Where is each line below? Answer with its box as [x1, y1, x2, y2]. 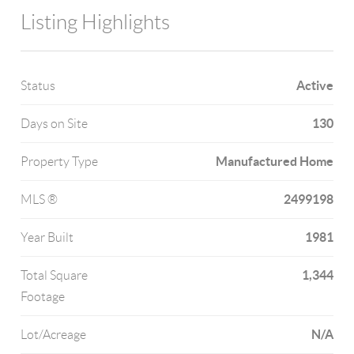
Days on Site [21, 117, 88, 130]
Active [296, 78, 333, 92]
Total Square [21, 269, 88, 282]
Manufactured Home [215, 154, 333, 168]
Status [21, 79, 56, 92]
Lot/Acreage [21, 328, 87, 341]
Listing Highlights [21, 11, 171, 33]
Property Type [21, 155, 99, 168]
